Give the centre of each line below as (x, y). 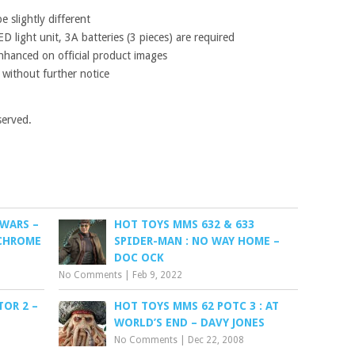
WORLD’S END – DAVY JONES (190, 323)
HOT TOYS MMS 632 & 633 (185, 224)
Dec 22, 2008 (216, 340)
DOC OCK (139, 258)
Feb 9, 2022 (158, 275)
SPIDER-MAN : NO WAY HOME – (197, 241)
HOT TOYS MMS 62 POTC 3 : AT (197, 306)
